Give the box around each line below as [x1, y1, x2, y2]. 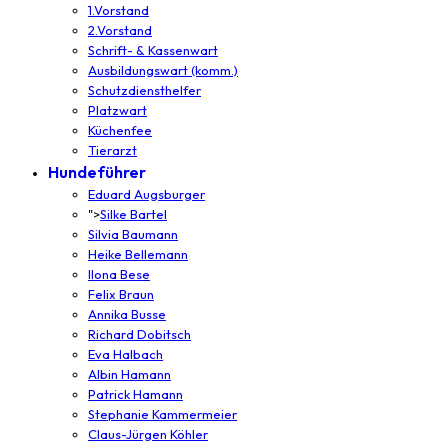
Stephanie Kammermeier [88, 405, 237, 422]
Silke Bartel [100, 205, 167, 222]
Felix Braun [88, 285, 154, 302]
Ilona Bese [88, 265, 150, 282]
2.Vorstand [88, 21, 152, 38]
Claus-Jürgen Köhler [88, 425, 208, 442]
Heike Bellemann [88, 245, 188, 262]
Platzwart [88, 101, 147, 118]
